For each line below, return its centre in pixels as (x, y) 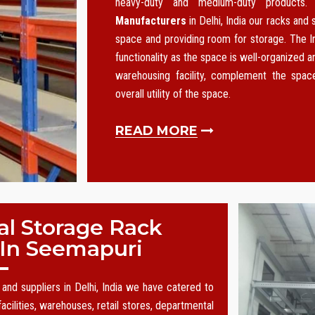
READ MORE (156, 131)
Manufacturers (151, 21)
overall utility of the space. (173, 94)
